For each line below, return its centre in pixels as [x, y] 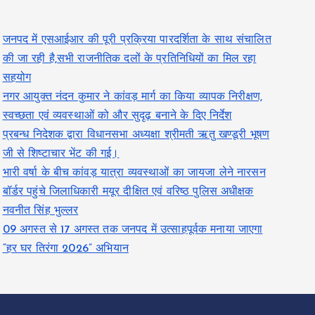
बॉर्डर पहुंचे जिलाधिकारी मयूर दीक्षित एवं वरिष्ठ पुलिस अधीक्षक [128, 192]
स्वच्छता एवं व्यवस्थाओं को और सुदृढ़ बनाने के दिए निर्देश [117, 116]
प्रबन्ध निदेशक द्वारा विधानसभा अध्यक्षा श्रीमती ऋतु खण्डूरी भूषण [136, 135]
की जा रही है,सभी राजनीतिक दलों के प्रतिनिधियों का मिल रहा [129, 59]
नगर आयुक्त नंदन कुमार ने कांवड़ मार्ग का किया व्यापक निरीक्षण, [133, 97]
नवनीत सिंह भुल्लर [40, 211]
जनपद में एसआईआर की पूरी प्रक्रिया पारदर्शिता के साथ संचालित [137, 40]
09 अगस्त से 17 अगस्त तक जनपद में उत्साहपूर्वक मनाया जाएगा [133, 230]
